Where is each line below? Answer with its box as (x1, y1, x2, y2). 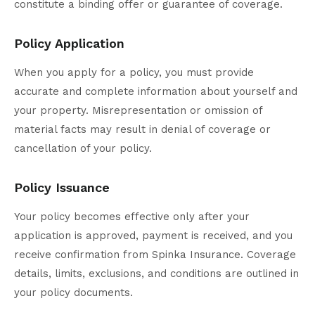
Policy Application (14, 36, 124, 51)
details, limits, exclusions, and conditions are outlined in (14, 267, 299, 281)
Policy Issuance (14, 180, 110, 195)
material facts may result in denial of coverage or (14, 123, 271, 136)
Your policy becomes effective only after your (14, 210, 250, 224)
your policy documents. (14, 286, 133, 300)
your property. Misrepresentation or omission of (14, 104, 262, 117)
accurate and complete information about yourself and (14, 85, 297, 98)
